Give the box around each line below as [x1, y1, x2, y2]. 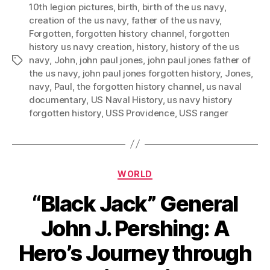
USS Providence [105, 107, 175, 119]
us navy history [167, 93, 233, 105]
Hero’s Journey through [18, 240, 252, 267]
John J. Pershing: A [40, 215, 230, 242]
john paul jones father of [147, 54, 251, 66]
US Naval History [90, 93, 163, 105]
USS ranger [179, 107, 228, 119]
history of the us [170, 40, 239, 52]
